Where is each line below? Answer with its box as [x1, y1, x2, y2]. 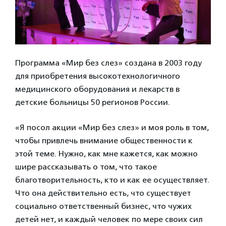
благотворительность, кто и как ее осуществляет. [15, 175, 209, 185]
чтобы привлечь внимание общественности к [15, 135, 193, 145]
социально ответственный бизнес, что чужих [15, 201, 192, 211]
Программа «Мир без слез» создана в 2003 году [15, 58, 202, 68]
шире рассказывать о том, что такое [15, 161, 157, 172]
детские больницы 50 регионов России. [15, 97, 170, 107]
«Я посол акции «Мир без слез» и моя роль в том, [15, 122, 209, 132]
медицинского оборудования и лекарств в [15, 84, 180, 94]
